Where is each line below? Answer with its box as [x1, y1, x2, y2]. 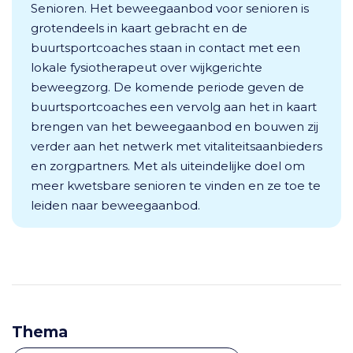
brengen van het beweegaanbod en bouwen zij [31, 119, 318, 134]
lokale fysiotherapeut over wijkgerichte [31, 60, 262, 75]
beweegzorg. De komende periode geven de [31, 80, 304, 95]
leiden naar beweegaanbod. [31, 198, 200, 213]
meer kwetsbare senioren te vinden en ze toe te [31, 178, 321, 193]
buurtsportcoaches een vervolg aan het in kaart [31, 99, 317, 114]
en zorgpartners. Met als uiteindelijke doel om [31, 158, 305, 173]
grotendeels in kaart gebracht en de [31, 20, 247, 35]
